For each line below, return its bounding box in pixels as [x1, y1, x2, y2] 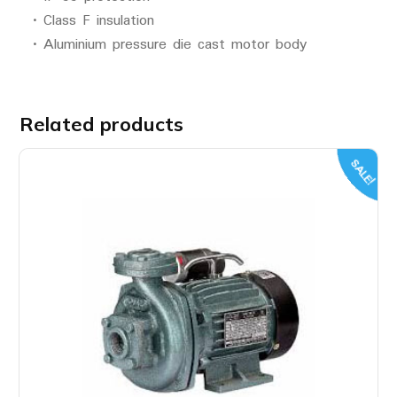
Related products [19, 112, 183, 137]
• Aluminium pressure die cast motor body [32, 33, 307, 58]
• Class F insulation [32, 9, 154, 34]
